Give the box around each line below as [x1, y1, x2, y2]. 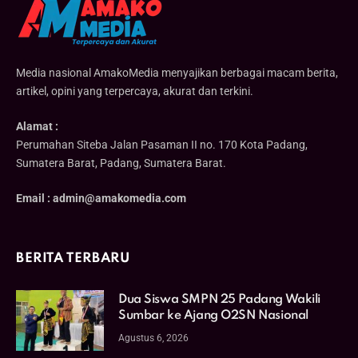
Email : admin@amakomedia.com [16, 192, 186, 205]
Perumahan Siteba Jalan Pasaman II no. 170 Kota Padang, [16, 138, 308, 152]
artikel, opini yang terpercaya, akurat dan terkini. [16, 85, 253, 98]
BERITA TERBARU [16, 252, 130, 266]
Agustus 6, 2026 [118, 332, 189, 344]
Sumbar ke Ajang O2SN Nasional [118, 309, 308, 323]
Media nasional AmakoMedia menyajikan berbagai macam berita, [16, 66, 338, 80]
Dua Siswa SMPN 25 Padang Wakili [118, 293, 320, 307]
